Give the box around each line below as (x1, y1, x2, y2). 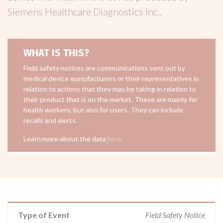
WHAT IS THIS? (23, 47, 90, 59)
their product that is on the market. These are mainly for (23, 95, 198, 104)
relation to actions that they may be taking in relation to (23, 85, 196, 93)
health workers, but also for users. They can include (23, 106, 183, 114)
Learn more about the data (23, 134, 108, 143)
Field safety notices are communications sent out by (23, 64, 185, 72)
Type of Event (18, 210, 70, 220)
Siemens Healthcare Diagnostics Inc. (7, 5, 160, 17)
